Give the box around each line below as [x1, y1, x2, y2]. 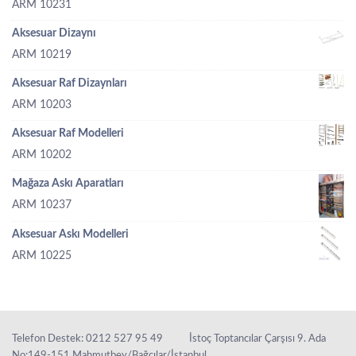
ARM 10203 [12, 99, 72, 111]
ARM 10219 [12, 49, 72, 61]
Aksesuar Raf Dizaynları [12, 78, 127, 90]
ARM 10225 [12, 250, 72, 262]
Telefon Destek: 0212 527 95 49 [12, 334, 163, 345]
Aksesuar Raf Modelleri [12, 128, 124, 140]
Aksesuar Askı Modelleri [12, 229, 129, 241]
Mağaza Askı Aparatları [12, 178, 124, 190]
